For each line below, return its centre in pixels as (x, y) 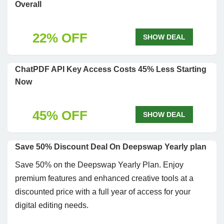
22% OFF (60, 38)
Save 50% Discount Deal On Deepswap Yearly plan (111, 147)
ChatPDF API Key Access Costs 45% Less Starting (111, 69)
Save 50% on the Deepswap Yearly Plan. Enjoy (99, 165)
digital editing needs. (52, 205)
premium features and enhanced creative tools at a (104, 178)
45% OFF (60, 115)
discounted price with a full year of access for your (103, 192)
